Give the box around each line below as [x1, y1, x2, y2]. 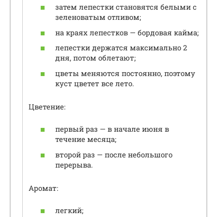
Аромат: [29, 183, 58, 193]
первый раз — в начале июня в [55, 124, 169, 134]
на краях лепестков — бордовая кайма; [55, 27, 199, 37]
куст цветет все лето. [55, 78, 134, 88]
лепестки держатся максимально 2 [55, 43, 187, 53]
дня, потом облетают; [55, 53, 136, 63]
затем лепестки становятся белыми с [55, 2, 197, 12]
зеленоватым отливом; [55, 12, 141, 22]
